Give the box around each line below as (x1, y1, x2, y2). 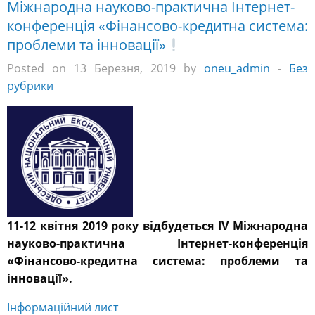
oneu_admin (204, 60, 270, 77)
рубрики (7, 78, 53, 94)
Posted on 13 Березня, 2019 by (7, 60, 204, 77)
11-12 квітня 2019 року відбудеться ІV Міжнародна (7, 218, 308, 234)
